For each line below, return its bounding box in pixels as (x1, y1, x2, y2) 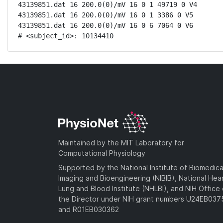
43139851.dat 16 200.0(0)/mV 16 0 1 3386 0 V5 (18, 11, 193, 19)
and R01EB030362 (58, 205, 119, 214)
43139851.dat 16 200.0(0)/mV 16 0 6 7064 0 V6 (18, 21, 193, 29)
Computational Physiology (58, 148, 145, 157)
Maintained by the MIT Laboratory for (58, 138, 184, 147)
